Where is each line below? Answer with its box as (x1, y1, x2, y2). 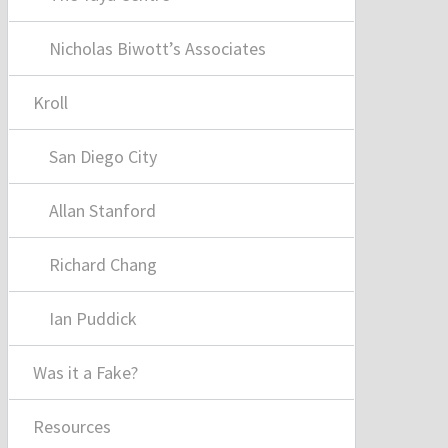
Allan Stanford (48, 199, 156, 223)
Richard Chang (48, 253, 157, 277)
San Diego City (48, 145, 157, 169)
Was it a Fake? (32, 361, 138, 385)
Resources (32, 415, 111, 439)
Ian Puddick (48, 307, 137, 331)
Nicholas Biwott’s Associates (48, 37, 266, 61)
